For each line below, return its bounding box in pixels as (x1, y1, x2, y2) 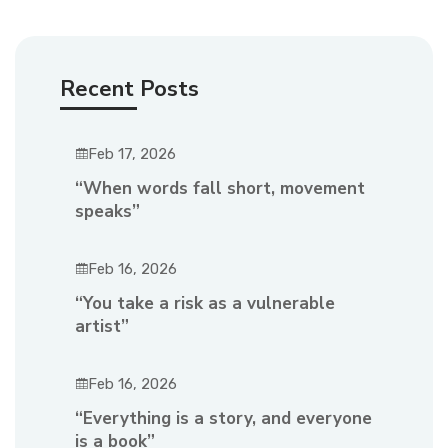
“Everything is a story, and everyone (75, 406, 372, 430)
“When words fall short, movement (75, 176, 365, 200)
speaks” (75, 199, 140, 223)
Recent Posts (60, 73, 199, 104)
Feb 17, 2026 (88, 144, 176, 163)
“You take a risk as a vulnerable (75, 291, 335, 315)
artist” (75, 314, 129, 338)
